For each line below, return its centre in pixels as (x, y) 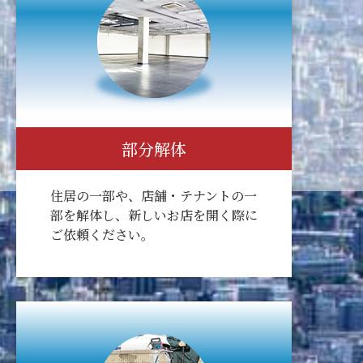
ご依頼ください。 (102, 234)
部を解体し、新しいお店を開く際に (154, 215)
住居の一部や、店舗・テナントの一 (153, 195)
